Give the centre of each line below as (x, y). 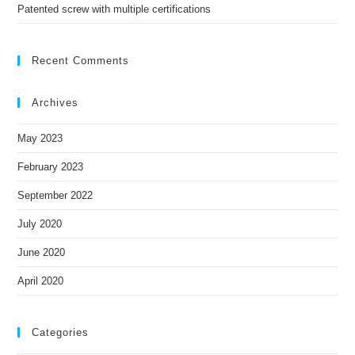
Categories (61, 332)
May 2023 (40, 138)
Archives (55, 102)
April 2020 (41, 281)
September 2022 (55, 195)
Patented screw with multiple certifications (115, 9)
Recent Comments (81, 60)
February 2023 (51, 166)
